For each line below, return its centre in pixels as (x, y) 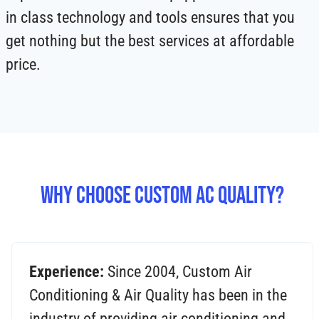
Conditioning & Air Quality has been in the (158, 296)
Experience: (67, 272)
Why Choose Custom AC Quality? (162, 195)
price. (25, 64)
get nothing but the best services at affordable (150, 41)
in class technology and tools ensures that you (150, 17)
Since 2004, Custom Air (178, 272)
